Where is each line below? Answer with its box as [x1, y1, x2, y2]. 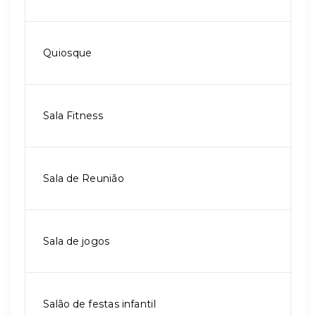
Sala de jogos [43, 235, 110, 248]
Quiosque [43, 47, 92, 59]
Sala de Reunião [43, 172, 124, 185]
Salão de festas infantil [43, 298, 156, 310]
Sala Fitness [43, 109, 103, 122]
